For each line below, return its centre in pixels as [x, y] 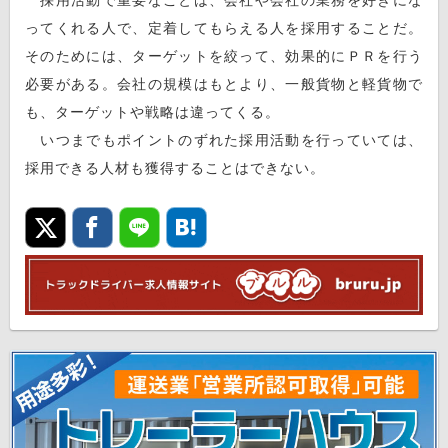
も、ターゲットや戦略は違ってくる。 [152, 111]
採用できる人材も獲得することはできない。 [175, 167]
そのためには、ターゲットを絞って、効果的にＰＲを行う [224, 55]
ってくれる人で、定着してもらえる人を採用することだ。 [224, 27]
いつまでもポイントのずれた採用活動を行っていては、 [224, 139]
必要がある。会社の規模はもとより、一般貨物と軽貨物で [224, 83]
